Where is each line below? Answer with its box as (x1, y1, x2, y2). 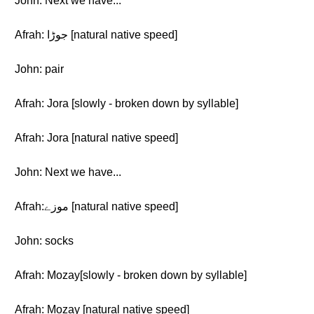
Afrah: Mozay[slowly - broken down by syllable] (15, 269, 247, 281)
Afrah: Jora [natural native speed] (15, 132, 178, 144)
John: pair (15, 63, 64, 75)
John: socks (15, 235, 74, 247)
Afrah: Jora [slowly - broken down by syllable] (15, 97, 238, 109)
